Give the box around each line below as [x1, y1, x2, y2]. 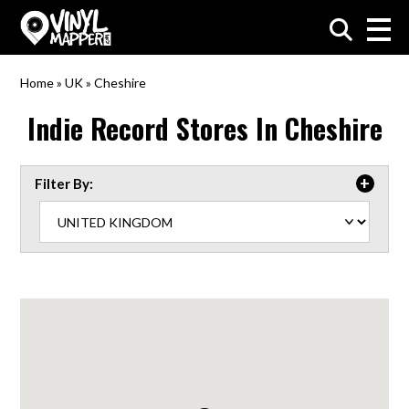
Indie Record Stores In [26, 108, 285, 149]
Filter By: [35, 175, 94, 192]
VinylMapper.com [19, 44, 164, 67]
